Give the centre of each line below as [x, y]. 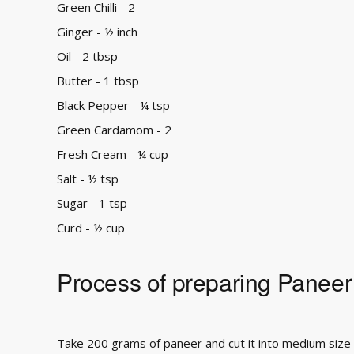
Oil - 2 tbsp [87, 56]
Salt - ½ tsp [88, 179]
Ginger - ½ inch [97, 32]
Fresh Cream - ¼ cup [113, 154]
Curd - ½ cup [91, 228]
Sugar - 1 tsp [94, 203]
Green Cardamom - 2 [114, 130]
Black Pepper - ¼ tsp [113, 105]
